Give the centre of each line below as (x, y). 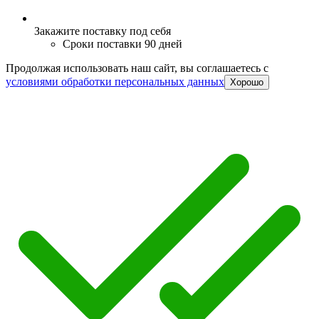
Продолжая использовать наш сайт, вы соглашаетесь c (137, 68)
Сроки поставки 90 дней (122, 44)
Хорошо (247, 83)
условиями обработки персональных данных (115, 82)
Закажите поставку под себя (103, 31)
